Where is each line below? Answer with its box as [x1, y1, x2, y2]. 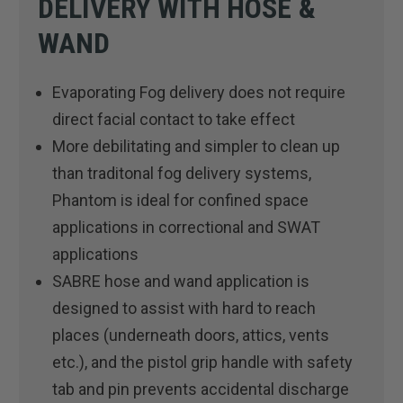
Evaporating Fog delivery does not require [52, 82, 346, 102]
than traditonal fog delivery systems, [52, 163, 312, 183]
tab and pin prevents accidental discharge [52, 379, 350, 399]
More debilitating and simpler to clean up [52, 136, 341, 156]
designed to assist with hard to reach [52, 298, 317, 318]
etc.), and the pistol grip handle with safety [52, 352, 354, 372]
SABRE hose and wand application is [52, 271, 310, 291]
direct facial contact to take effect [52, 109, 296, 129]
